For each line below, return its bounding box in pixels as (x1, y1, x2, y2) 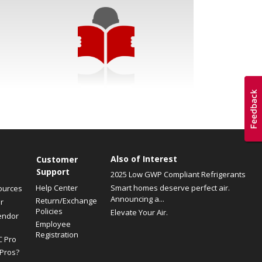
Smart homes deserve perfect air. (110, 182, 230, 193)
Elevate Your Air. (110, 207, 168, 218)
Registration (36, 229, 78, 240)
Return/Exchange (36, 195, 97, 206)
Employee (36, 219, 71, 229)
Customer (36, 154, 78, 165)
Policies (36, 206, 63, 216)
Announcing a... (110, 194, 164, 204)
